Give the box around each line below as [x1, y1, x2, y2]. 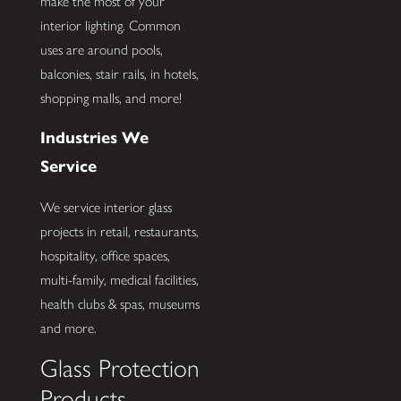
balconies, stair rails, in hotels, [39, 64, 199, 82]
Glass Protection [39, 354, 200, 384]
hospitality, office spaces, [39, 246, 170, 264]
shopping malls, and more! [39, 89, 182, 107]
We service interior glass [39, 198, 172, 216]
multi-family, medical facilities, [39, 270, 199, 288]
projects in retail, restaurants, [39, 222, 199, 240]
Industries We [39, 127, 149, 149]
